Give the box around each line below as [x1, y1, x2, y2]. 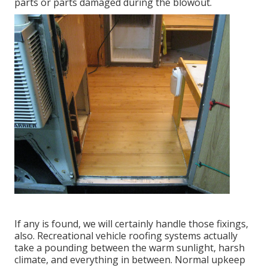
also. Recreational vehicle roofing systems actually [14, 229, 237, 243]
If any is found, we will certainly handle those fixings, [14, 217, 248, 231]
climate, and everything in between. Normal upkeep [14, 253, 245, 267]
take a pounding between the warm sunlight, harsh [14, 241, 245, 255]
